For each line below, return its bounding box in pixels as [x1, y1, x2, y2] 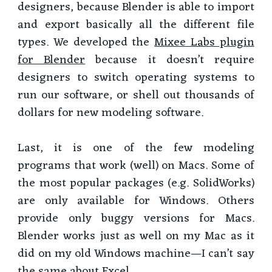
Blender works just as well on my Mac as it [18, 225, 254, 246]
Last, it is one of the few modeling [18, 137, 254, 158]
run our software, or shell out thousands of [18, 84, 254, 106]
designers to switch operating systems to [18, 67, 254, 88]
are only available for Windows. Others [18, 190, 254, 211]
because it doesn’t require [85, 49, 254, 70]
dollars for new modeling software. [18, 102, 204, 123]
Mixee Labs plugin [154, 32, 254, 53]
